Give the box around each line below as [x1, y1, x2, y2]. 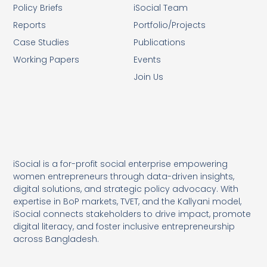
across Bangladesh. [13, 232, 100, 245]
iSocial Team [133, 1, 188, 14]
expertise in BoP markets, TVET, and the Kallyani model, [13, 195, 242, 207]
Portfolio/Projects [133, 18, 206, 31]
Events [133, 53, 161, 66]
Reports [13, 18, 46, 31]
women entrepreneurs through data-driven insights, [13, 170, 235, 182]
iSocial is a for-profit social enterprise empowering [13, 157, 228, 170]
